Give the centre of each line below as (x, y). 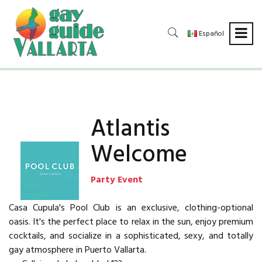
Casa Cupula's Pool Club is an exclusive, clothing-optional (131, 208)
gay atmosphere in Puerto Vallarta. (77, 250)
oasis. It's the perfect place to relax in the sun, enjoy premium (131, 222)
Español (211, 34)
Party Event (117, 180)
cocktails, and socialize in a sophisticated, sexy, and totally (131, 236)
